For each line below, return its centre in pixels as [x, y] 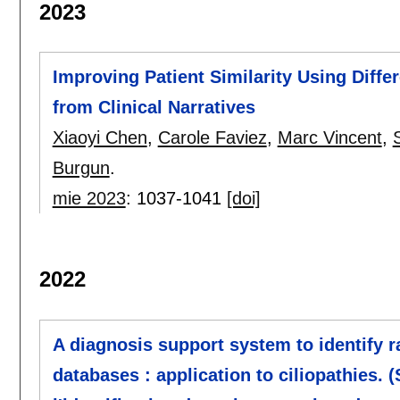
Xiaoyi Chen [100, 137]
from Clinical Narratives [154, 107]
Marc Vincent [329, 137]
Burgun [81, 167]
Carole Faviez [212, 137]
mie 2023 [89, 198]
